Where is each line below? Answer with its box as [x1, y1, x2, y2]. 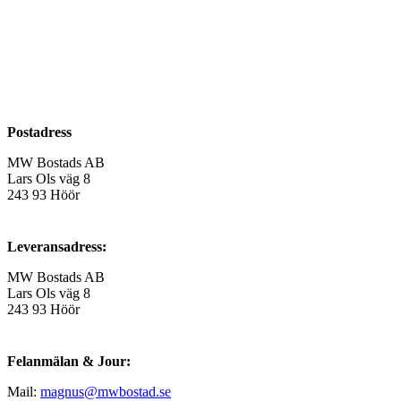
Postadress [7, 124, 72, 141]
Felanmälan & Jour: [7, 354, 131, 370]
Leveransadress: [7, 239, 107, 255]
